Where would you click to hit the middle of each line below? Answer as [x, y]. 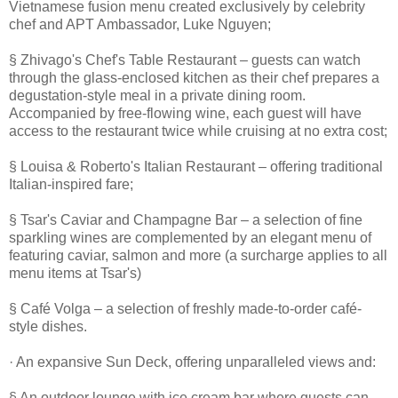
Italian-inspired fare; [71, 184]
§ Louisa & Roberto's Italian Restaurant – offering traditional [196, 166]
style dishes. [48, 326]
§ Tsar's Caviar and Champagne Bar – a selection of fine [186, 219]
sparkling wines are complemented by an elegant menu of [190, 237]
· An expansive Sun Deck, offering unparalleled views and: [192, 362]
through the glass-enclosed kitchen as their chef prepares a [194, 77]
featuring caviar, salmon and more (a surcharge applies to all [198, 255]
